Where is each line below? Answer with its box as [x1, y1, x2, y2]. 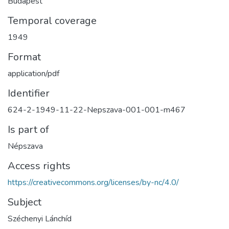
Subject [8, 195, 41, 209]
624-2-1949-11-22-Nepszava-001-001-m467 [8, 104, 186, 116]
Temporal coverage [8, 13, 97, 28]
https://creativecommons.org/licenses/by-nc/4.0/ [8, 176, 179, 188]
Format [8, 50, 41, 64]
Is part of [8, 122, 49, 136]
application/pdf [8, 67, 59, 79]
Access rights [8, 158, 71, 173]
